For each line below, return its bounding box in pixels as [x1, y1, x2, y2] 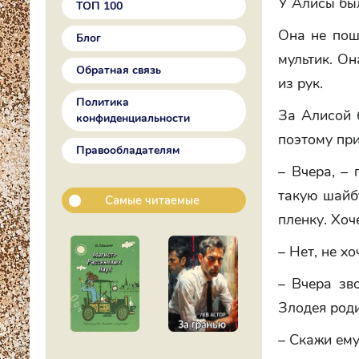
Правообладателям [76, 143, 179, 158]
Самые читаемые [105, 192, 200, 208]
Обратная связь [76, 63, 161, 78]
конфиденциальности [76, 111, 190, 126]
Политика [76, 95, 129, 110]
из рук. [278, 74, 323, 93]
